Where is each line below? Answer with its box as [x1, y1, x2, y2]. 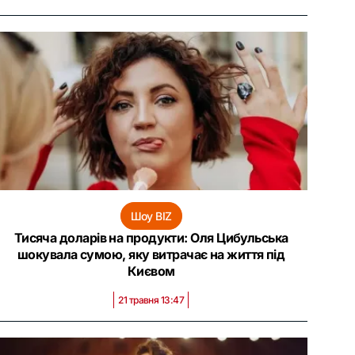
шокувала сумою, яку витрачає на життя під [17, 246, 285, 262]
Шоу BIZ [130, 209, 172, 223]
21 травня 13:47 [118, 294, 185, 306]
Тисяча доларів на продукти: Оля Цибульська [13, 230, 288, 246]
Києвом [127, 263, 175, 279]
